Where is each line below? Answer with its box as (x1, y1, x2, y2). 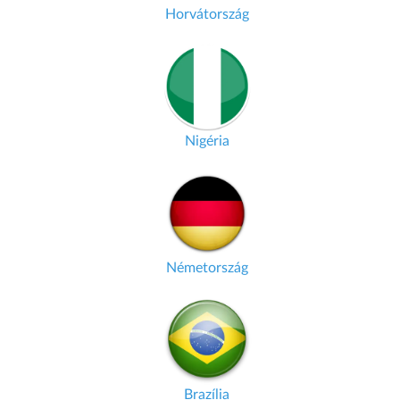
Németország (165, 261, 248, 275)
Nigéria (184, 134, 229, 148)
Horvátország (164, 7, 249, 21)
